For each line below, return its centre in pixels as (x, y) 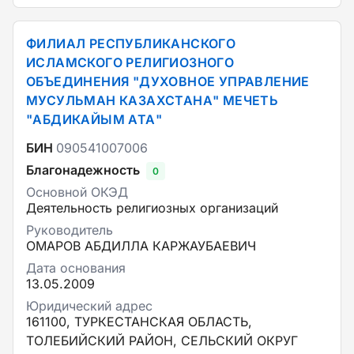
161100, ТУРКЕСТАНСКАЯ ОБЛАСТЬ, (139, 322)
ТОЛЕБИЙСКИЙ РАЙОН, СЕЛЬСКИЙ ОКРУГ (162, 341)
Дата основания (76, 268)
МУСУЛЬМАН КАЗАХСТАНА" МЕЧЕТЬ (153, 100)
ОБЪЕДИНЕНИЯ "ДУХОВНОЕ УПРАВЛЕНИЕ (168, 81)
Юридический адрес (89, 306)
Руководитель (70, 230)
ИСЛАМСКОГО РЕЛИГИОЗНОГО (130, 62)
